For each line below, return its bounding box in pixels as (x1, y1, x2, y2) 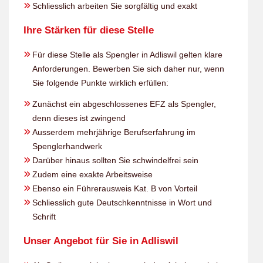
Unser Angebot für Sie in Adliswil (23, 235, 178, 247)
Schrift (32, 211, 56, 221)
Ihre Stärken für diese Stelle (23, 24, 154, 36)
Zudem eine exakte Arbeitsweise (32, 169, 153, 179)
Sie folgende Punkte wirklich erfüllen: (32, 77, 168, 87)
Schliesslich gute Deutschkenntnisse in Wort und (32, 197, 212, 207)
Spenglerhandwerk (32, 141, 102, 151)
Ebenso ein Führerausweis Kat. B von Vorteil (32, 183, 197, 193)
